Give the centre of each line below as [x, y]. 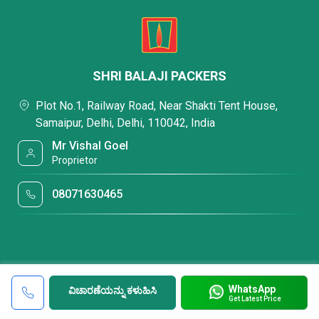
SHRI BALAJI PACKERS [159, 76]
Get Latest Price [255, 298]
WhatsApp [252, 289]
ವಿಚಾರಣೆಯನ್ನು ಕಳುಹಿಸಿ [113, 290]
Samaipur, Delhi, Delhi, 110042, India [125, 123]
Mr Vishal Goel [90, 146]
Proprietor [75, 160]
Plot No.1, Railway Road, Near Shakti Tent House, [157, 106]
